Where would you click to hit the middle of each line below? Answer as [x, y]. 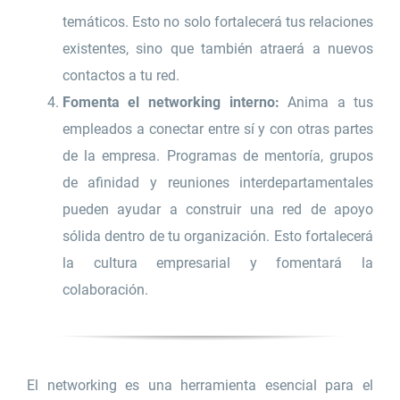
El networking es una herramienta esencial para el [200, 386]
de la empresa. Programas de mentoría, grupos [218, 156]
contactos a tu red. [121, 76]
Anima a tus [326, 103]
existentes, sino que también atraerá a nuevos [218, 49]
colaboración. [105, 290]
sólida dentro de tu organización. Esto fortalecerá [218, 237]
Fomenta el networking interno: [171, 103]
